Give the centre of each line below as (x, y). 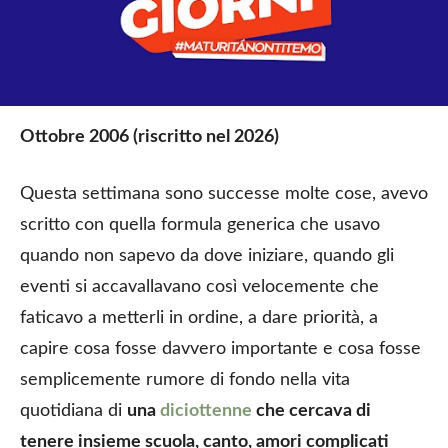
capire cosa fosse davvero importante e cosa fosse (220, 348)
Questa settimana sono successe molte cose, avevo (224, 193)
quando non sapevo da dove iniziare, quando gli (207, 255)
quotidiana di (73, 410)
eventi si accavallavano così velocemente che (199, 286)
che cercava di (311, 410)
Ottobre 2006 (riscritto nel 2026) (149, 136)
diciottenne (206, 410)
